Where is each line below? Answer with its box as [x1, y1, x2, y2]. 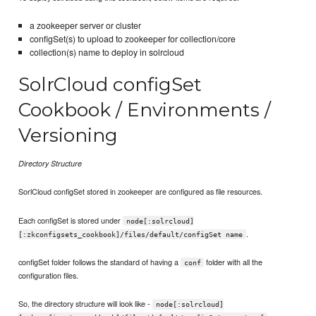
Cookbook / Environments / [18, 98, 272, 122]
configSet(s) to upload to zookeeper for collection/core [29, 32, 236, 46]
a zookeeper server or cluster [29, 19, 141, 32]
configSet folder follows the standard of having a [18, 255, 181, 267]
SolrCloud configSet [18, 73, 202, 97]
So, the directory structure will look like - [18, 297, 153, 309]
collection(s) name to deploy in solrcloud [29, 46, 184, 59]
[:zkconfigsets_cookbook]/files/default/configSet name [18, 230, 243, 238]
